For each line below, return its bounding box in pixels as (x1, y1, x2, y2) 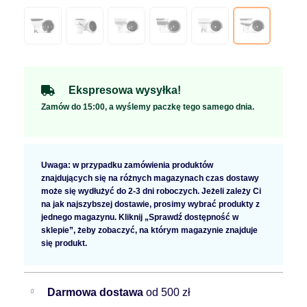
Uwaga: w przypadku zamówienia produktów (41, 160, 213, 170)
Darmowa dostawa (47, 286, 146, 298)
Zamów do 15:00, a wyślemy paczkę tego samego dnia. (41, 101, 254, 112)
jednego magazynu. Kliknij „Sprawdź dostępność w (41, 212, 238, 222)
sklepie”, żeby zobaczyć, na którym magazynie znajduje (41, 225, 258, 235)
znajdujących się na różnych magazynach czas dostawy (41, 173, 259, 183)
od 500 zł (145, 286, 191, 298)
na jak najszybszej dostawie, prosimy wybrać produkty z (41, 199, 260, 209)
